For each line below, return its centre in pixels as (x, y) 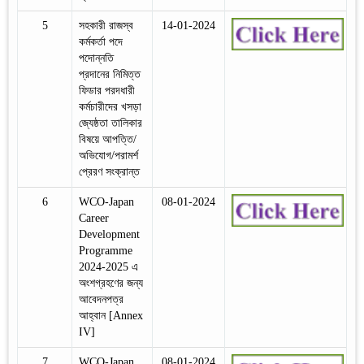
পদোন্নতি (96, 58)
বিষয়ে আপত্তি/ (108, 139)
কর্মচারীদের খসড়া (110, 106)
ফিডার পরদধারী (107, 90)
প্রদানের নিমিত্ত (110, 74)
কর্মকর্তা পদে (101, 41)
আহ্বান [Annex (111, 315)
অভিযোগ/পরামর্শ (108, 155)
